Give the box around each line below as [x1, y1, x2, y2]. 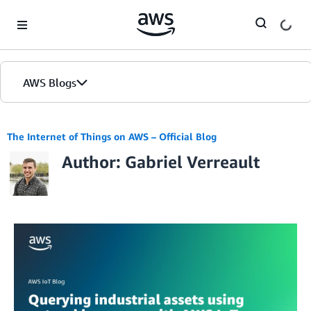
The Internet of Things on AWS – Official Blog [7, 131, 217, 142]
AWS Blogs [23, 76, 76, 90]
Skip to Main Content [6, 8, 99, 19]
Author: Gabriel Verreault [62, 152, 260, 171]
